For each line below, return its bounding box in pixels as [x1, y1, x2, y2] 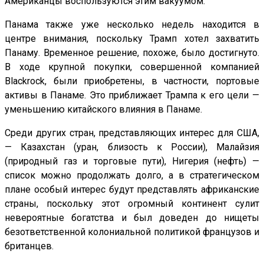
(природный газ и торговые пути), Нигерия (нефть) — [5, 156, 259, 167]
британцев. [5, 240, 54, 252]
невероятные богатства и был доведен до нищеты [5, 212, 259, 224]
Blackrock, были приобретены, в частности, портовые [5, 75, 259, 87]
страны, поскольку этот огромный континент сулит [5, 198, 259, 210]
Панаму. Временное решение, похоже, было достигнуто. [5, 47, 259, 59]
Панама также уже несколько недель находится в [5, 19, 259, 31]
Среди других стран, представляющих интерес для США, [5, 127, 259, 139]
